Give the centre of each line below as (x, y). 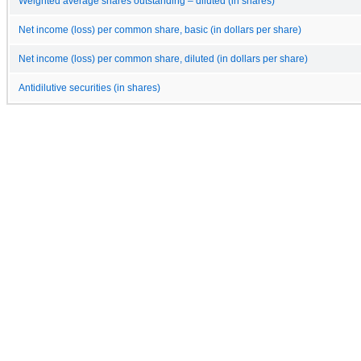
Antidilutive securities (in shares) (89, 87)
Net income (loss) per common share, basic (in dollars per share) (160, 29)
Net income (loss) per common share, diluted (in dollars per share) (163, 58)
